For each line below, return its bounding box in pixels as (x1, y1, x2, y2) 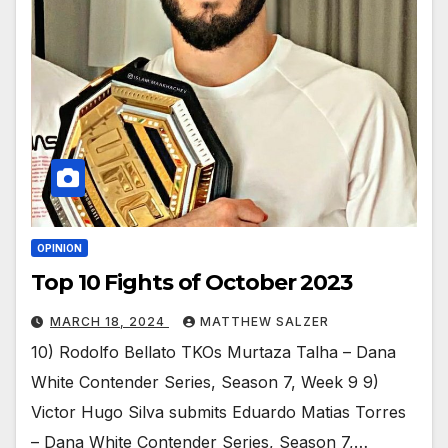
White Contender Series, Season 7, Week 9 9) (31, 372, 379, 393)
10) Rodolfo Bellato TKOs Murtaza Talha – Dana (31, 342, 396, 363)
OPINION (37, 242, 82, 255)
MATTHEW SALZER (200, 314, 329, 330)
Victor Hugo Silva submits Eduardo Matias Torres (31, 402, 406, 423)
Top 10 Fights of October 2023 (31, 269, 353, 297)
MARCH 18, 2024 (50, 314, 169, 330)
